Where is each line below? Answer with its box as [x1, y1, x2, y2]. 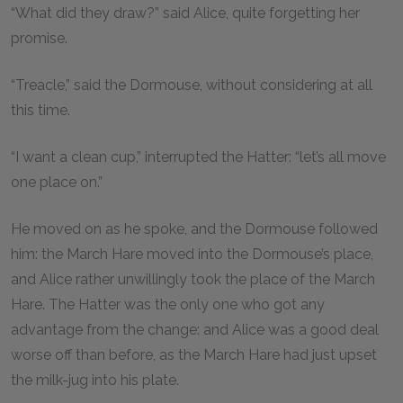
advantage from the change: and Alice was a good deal [11, 321, 379, 338]
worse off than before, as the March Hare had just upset [11, 346, 377, 363]
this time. [11, 102, 74, 119]
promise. [11, 30, 71, 47]
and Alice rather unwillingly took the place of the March [11, 271, 375, 288]
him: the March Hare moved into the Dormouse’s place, [11, 246, 373, 263]
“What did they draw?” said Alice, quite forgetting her [11, 4, 360, 22]
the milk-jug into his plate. [11, 372, 183, 389]
